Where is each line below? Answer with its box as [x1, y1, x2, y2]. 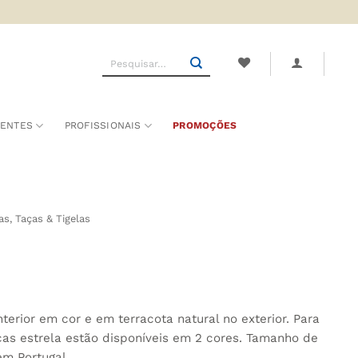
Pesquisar [101, 52, 147, 64]
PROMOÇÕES [173, 120, 237, 131]
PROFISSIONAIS [64, 120, 141, 131]
